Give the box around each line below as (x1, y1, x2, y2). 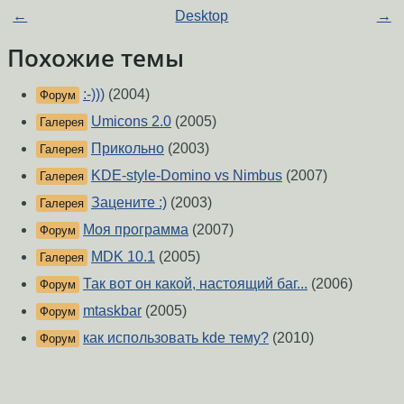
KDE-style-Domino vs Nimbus (91, 168, 282, 184)
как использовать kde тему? (83, 330, 269, 346)
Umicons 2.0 (91, 114, 171, 130)
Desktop (175, 8, 229, 24)
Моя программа (83, 222, 188, 238)
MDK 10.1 (91, 249, 155, 265)
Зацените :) (91, 195, 167, 211)
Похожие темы (7, 42, 184, 74)
